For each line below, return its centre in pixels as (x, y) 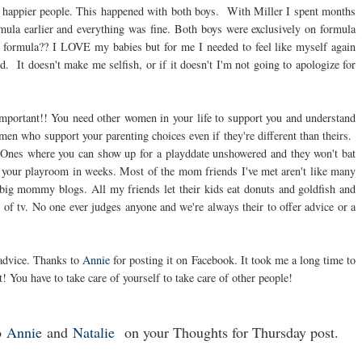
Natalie (96, 333)
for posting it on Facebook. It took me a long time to (233, 260)
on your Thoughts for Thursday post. (233, 333)
